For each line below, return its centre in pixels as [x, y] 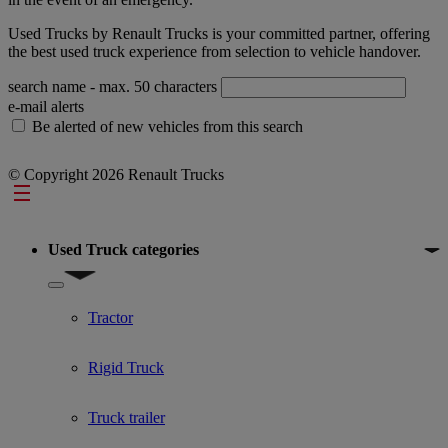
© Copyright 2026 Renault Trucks [116, 174]
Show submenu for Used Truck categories [176, 291]
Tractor [110, 317]
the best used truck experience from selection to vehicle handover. [214, 51]
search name [49, 86]
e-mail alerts [46, 106]
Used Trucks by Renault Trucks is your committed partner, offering [219, 33]
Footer [41, 195]
